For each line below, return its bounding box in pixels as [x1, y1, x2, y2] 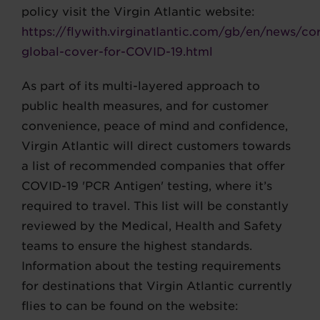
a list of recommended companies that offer [21, 159, 285, 174]
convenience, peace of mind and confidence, [21, 119, 288, 134]
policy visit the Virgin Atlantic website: [21, 5, 255, 19]
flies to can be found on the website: [21, 299, 239, 314]
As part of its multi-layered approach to [21, 79, 260, 94]
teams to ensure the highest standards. [21, 239, 252, 254]
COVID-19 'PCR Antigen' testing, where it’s [21, 179, 272, 194]
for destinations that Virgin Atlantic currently [21, 279, 292, 294]
